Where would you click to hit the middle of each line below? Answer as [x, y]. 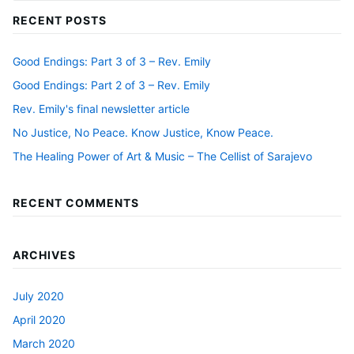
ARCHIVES [44, 254]
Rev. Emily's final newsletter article [101, 109]
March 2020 [44, 343]
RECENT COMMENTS [76, 202]
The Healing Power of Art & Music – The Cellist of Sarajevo [162, 156]
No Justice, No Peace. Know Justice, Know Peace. [143, 133]
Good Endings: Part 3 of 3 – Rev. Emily [112, 62]
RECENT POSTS [60, 21]
